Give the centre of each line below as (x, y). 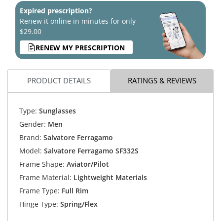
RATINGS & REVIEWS (162, 80)
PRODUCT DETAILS (59, 80)
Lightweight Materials (109, 177)
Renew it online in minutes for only (78, 21)
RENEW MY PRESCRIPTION (80, 47)
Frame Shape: (42, 164)
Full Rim (74, 190)
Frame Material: (45, 177)
